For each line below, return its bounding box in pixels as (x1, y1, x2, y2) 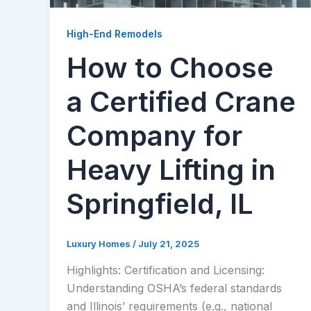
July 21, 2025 (138, 238, 199, 250)
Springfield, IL (67, 187, 253, 221)
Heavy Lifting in (67, 153, 276, 187)
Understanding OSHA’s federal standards (67, 280, 282, 295)
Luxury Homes (67, 238, 133, 250)
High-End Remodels (67, 27, 162, 40)
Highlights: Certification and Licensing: (67, 262, 264, 277)
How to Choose (67, 51, 274, 85)
